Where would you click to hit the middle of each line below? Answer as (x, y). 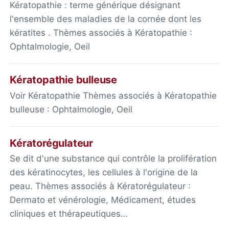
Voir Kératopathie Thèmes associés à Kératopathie (113, 96)
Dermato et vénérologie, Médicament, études (103, 200)
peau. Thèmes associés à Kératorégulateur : (100, 186)
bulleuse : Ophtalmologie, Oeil (71, 110)
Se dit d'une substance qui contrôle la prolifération (113, 159)
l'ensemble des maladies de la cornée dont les (106, 19)
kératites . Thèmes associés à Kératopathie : (101, 32)
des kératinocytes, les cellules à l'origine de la (104, 173)
